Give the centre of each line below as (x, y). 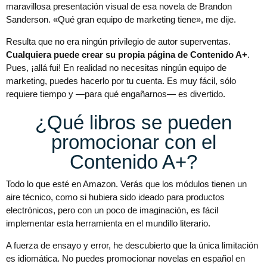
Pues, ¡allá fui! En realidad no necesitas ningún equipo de (116, 68)
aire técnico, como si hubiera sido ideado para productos (115, 197)
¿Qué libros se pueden (133, 123)
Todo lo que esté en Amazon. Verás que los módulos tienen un (126, 184)
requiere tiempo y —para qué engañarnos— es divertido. (116, 94)
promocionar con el (133, 142)
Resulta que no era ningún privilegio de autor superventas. (118, 42)
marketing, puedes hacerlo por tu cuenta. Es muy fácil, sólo (121, 81)
